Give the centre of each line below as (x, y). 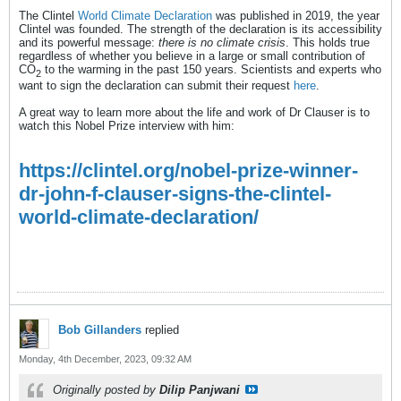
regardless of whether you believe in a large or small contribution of (192, 56)
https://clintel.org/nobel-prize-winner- (188, 170)
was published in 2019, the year (296, 16)
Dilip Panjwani (200, 389)
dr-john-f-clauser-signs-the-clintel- (175, 193)
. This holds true (328, 43)
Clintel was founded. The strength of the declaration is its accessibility (200, 30)
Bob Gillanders (100, 329)
